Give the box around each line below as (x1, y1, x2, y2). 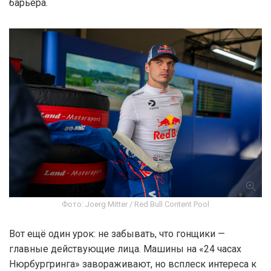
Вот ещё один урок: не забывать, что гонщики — (9, 227, 225, 240)
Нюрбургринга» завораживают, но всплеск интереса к (9, 258, 256, 270)
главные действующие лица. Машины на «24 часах (9, 243, 241, 255)
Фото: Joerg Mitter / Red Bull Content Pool (62, 199, 209, 209)
